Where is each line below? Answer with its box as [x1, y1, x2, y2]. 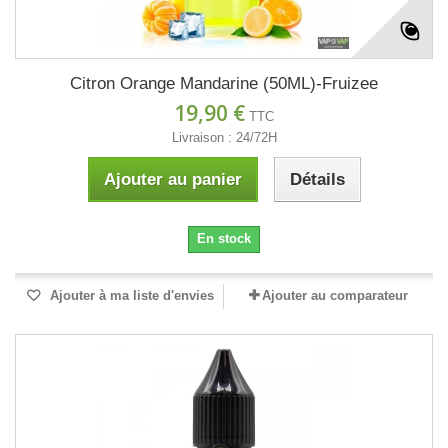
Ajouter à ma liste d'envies [46, 288, 214, 304]
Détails [289, 170, 345, 190]
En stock [197, 231, 251, 247]
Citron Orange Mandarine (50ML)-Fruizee [70, 74, 378, 94]
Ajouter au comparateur [262, 288, 408, 304]
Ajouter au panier [103, 170, 242, 190]
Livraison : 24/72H [171, 130, 277, 146]
